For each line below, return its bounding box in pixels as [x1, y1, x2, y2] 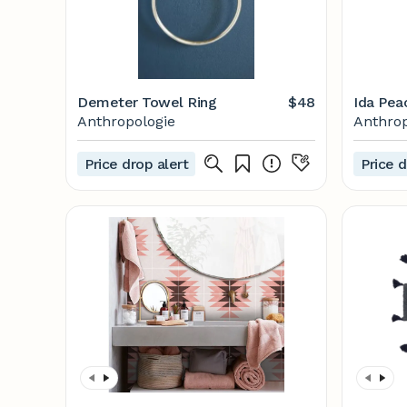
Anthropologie [77, 113, 175, 130]
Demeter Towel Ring [77, 94, 217, 111]
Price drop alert [84, 154, 189, 173]
